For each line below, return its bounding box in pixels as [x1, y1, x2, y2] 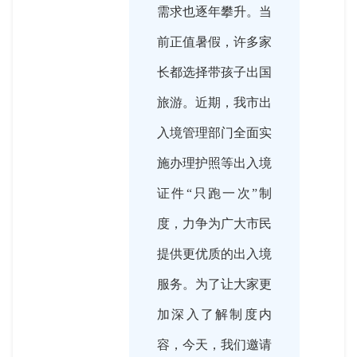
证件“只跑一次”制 [157, 186, 272, 200]
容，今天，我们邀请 [157, 337, 272, 351]
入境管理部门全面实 [157, 125, 272, 139]
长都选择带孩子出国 [157, 65, 272, 79]
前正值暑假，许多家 [157, 34, 272, 49]
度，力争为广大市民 [157, 216, 272, 230]
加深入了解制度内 [157, 307, 272, 321]
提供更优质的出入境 [157, 246, 272, 261]
